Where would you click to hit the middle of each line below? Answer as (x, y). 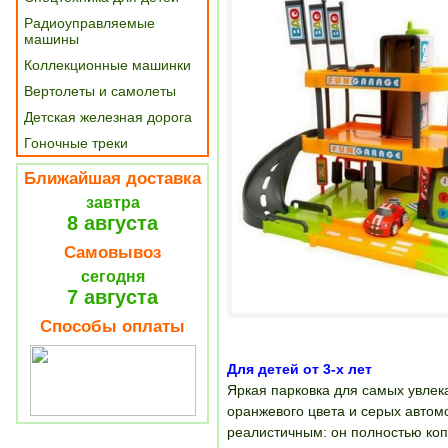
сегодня (112, 276)
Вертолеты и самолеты (100, 91)
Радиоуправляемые (89, 23)
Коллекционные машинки (107, 65)
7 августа (112, 297)
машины (51, 39)
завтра (112, 202)
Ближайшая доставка (112, 178)
